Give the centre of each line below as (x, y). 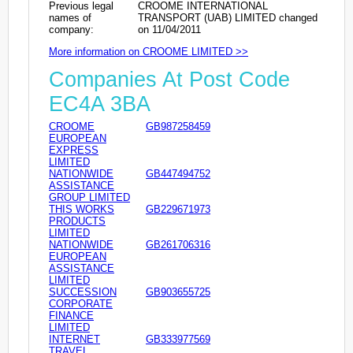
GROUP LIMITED (89, 198)
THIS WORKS (82, 210)
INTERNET (74, 340)
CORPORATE (81, 304)
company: (71, 29)
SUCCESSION (83, 292)
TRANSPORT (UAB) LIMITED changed (228, 17)
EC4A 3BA (100, 104)
